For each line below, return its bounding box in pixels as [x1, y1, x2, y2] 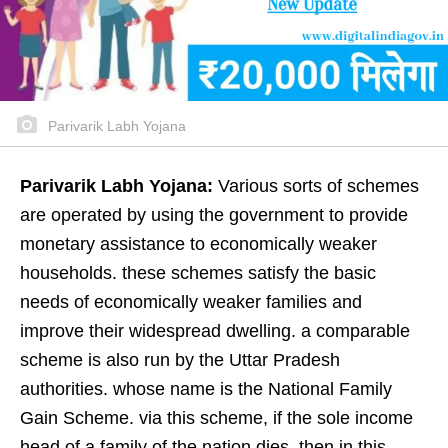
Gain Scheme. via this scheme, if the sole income [20, 408, 413, 428]
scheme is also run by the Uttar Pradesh [20, 350, 340, 370]
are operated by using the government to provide [20, 205, 408, 225]
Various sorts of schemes [213, 176, 419, 196]
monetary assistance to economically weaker [20, 234, 377, 254]
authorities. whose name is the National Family [20, 379, 392, 399]
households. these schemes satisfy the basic [20, 263, 376, 283]
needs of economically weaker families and [20, 292, 362, 312]
